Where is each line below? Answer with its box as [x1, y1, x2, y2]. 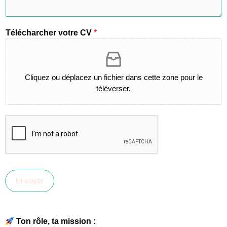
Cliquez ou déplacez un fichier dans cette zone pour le [24, 73, 203, 82]
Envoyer [16, 176, 44, 185]
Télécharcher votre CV [6, 28, 94, 37]
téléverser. [96, 84, 131, 93]
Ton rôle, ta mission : [16, 217, 96, 225]
